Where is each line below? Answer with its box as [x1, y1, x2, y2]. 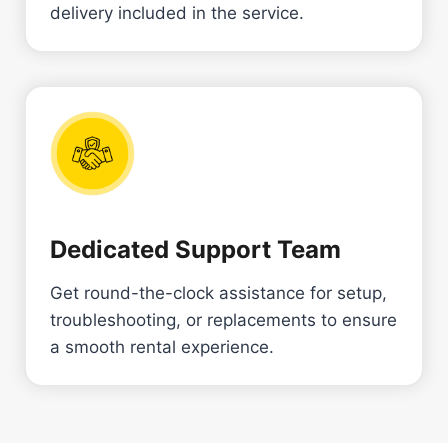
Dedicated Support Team [50, 234, 341, 264]
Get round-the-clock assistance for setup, [50, 282, 387, 303]
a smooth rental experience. [50, 336, 274, 357]
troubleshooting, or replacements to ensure [50, 309, 397, 330]
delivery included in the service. [50, 2, 304, 23]
